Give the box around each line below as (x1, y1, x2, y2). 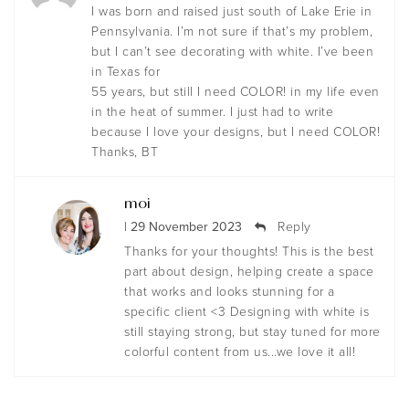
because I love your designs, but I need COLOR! (91, 122, 380, 142)
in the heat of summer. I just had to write (91, 102, 333, 122)
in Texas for (91, 62, 160, 82)
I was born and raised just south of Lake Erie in (91, 2, 372, 22)
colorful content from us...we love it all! (124, 342, 355, 362)
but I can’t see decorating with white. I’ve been (91, 42, 373, 62)
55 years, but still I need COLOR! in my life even (91, 82, 380, 102)
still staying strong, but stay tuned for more (124, 322, 381, 342)
